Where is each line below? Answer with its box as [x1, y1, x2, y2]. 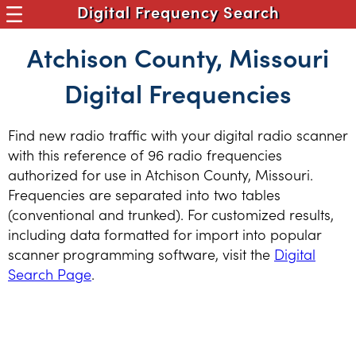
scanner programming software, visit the [8, 244, 274, 264]
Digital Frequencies [64, 75, 292, 110]
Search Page [8, 264, 91, 284]
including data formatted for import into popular [8, 224, 321, 244]
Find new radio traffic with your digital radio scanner [8, 125, 347, 145]
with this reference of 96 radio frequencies [8, 145, 282, 164]
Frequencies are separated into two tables [8, 184, 281, 204]
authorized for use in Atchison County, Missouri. [8, 164, 313, 184]
